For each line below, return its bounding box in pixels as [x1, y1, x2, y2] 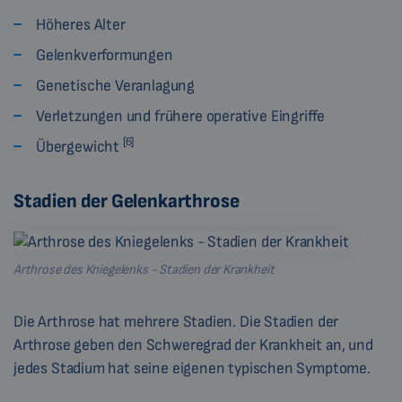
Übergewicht [36, 137, 123, 157]
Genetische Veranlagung [36, 76, 196, 96]
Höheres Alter [36, 15, 126, 35]
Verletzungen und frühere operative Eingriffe [36, 107, 326, 127]
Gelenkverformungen [36, 46, 173, 66]
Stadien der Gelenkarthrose [13, 189, 240, 214]
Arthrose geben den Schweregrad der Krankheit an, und [13, 336, 373, 355]
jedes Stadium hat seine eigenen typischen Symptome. [13, 359, 371, 379]
